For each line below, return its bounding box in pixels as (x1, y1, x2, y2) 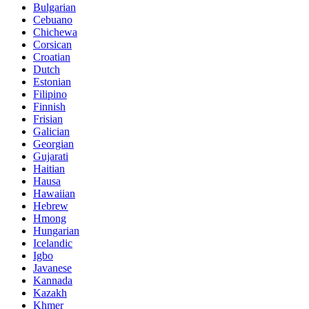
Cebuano (33, 14, 72, 26)
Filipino (33, 88, 67, 101)
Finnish (33, 101, 66, 113)
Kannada (33, 275, 72, 287)
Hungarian (33, 225, 79, 237)
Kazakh (33, 287, 67, 299)
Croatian (33, 51, 70, 63)
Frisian (33, 113, 63, 126)
